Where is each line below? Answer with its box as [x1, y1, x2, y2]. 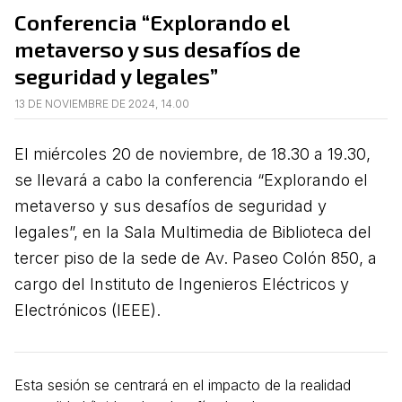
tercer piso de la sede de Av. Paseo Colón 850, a [14, 248, 377, 267]
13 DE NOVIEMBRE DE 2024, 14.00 [14, 96, 189, 110]
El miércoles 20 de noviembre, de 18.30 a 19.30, [14, 144, 371, 163]
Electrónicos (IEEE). [14, 300, 161, 319]
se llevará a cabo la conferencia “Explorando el [14, 170, 368, 189]
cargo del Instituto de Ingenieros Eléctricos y [14, 274, 349, 293]
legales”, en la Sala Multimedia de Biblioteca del [14, 222, 371, 241]
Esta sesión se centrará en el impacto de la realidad [14, 375, 351, 394]
